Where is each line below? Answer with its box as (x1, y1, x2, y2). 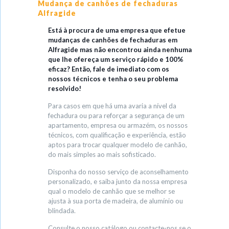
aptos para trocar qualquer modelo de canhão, (48, 141, 187, 149)
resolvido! (48, 84, 81, 93)
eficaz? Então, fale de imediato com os (48, 65, 169, 74)
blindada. (48, 207, 76, 215)
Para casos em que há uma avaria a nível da (48, 102, 176, 110)
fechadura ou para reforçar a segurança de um (48, 111, 185, 120)
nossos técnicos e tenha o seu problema (48, 75, 178, 83)
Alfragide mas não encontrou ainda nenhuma (48, 45, 192, 54)
